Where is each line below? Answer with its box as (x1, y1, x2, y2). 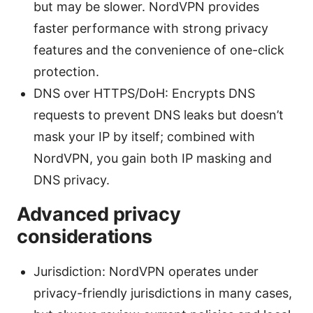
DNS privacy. (34, 172, 110, 187)
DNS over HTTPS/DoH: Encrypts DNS (34, 85, 255, 101)
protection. (34, 64, 99, 79)
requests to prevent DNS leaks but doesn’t (34, 107, 284, 122)
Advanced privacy (17, 202, 181, 226)
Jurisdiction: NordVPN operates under (34, 263, 259, 279)
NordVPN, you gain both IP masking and (34, 150, 272, 166)
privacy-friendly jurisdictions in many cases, (34, 285, 292, 300)
